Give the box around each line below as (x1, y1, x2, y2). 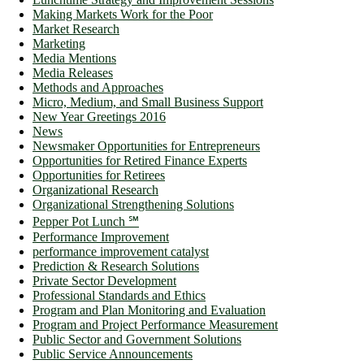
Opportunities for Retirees (32, 168, 165, 183)
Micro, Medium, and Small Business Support (32, 95, 263, 110)
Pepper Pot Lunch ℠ (32, 214, 139, 229)
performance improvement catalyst (32, 245, 209, 259)
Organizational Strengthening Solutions (32, 197, 234, 212)
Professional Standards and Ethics (32, 288, 206, 303)
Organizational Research (32, 183, 158, 197)
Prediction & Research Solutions (32, 259, 199, 274)
